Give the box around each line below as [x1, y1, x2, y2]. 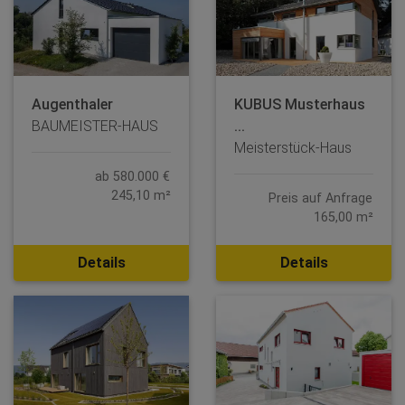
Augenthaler [32, 96, 113, 114]
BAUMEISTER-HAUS [32, 118, 158, 136]
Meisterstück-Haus [234, 139, 352, 157]
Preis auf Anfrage [268, 191, 372, 207]
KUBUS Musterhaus [234, 96, 365, 114]
